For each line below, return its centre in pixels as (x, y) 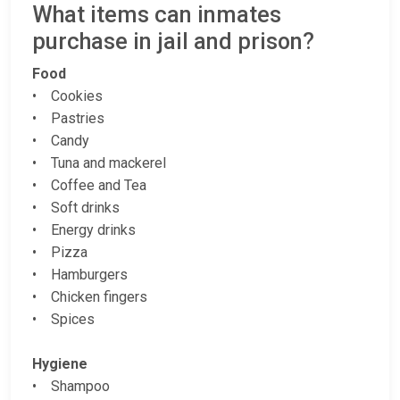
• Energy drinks (84, 230)
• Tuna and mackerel (99, 163)
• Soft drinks (76, 208)
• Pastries (68, 119)
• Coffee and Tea (89, 186)
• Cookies (67, 96)
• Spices (63, 320)
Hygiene (60, 364)
